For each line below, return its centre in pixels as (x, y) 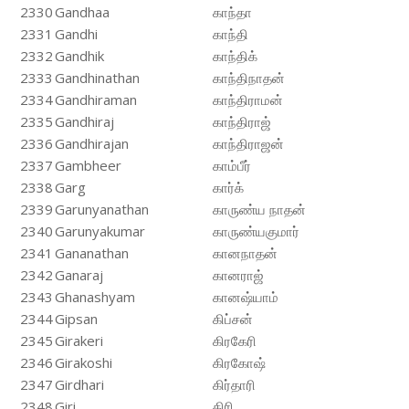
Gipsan (76, 319)
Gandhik (79, 56)
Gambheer (88, 165)
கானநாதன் (245, 253)
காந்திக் (235, 56)
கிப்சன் (233, 319)
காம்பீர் (232, 165)
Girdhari (79, 384)
